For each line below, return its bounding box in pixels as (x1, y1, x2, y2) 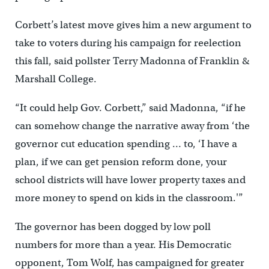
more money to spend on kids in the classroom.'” (14, 192, 243, 204)
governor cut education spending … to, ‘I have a (14, 138, 237, 150)
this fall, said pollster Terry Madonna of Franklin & (14, 55, 249, 67)
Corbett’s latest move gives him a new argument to (14, 19, 252, 31)
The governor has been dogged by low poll (14, 220, 211, 233)
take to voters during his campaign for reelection (14, 37, 241, 49)
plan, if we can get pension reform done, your (14, 156, 227, 168)
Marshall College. (14, 73, 97, 85)
